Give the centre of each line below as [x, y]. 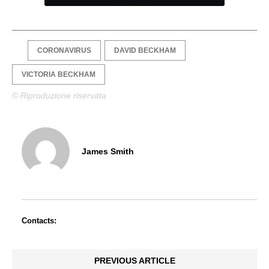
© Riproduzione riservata [59, 96]
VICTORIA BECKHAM [59, 75]
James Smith [108, 151]
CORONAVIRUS [64, 51]
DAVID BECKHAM [145, 51]
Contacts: [39, 221]
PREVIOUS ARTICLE [134, 261]
